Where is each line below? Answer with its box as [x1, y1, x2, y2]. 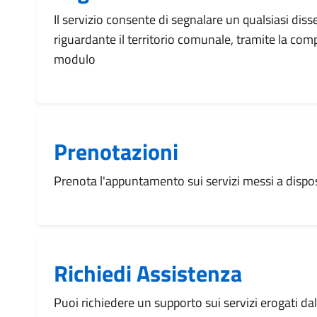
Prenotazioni [54, 134, 178, 168]
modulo [54, 50, 96, 69]
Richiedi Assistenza [54, 256, 242, 290]
